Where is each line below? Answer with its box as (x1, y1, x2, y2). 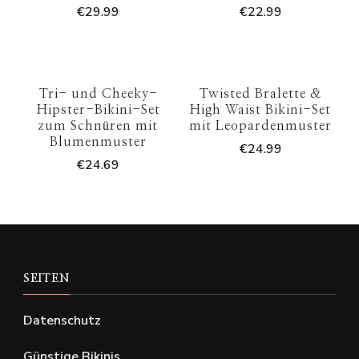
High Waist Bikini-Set (190, 103, 332, 116)
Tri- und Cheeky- (38, 87, 158, 100)
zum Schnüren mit (38, 119, 159, 132)
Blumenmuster (50, 135, 147, 148)
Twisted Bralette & (199, 87, 322, 100)
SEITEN (23, 272, 70, 284)
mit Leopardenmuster (189, 119, 333, 132)
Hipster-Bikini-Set (36, 103, 160, 116)
